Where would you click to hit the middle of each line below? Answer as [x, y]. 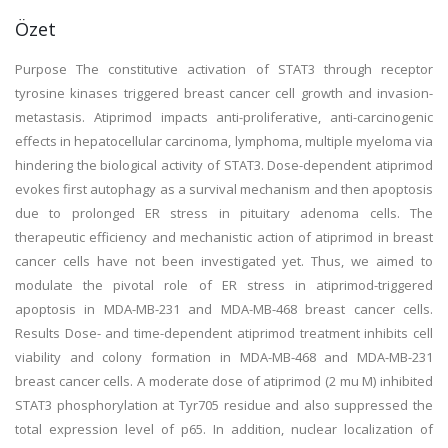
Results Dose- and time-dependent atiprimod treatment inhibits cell [224, 333]
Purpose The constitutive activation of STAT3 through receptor [224, 69]
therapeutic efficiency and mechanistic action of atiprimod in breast [224, 237]
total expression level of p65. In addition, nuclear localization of [224, 429]
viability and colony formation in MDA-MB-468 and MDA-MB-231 [224, 357]
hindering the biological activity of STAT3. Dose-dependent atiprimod [224, 165]
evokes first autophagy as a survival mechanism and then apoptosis [224, 189]
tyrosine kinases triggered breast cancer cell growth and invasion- [224, 93]
